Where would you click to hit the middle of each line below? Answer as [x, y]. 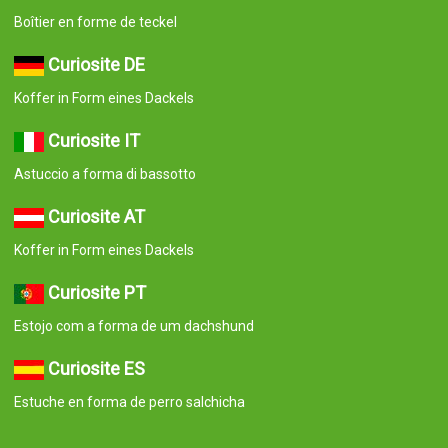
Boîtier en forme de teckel [95, 21]
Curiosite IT [93, 140]
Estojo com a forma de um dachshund [133, 325]
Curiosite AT [96, 216]
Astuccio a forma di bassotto [104, 173]
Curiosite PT [96, 292]
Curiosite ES [96, 368]
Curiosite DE [96, 64]
